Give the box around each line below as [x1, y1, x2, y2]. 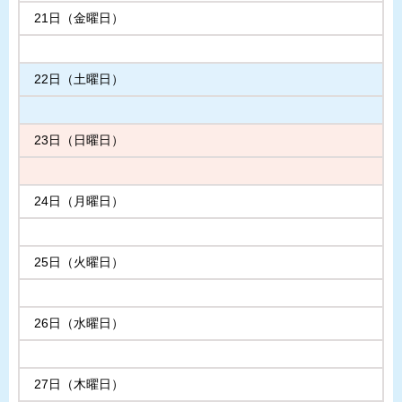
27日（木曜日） [34, 377, 124, 392]
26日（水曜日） [34, 316, 124, 331]
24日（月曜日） [34, 194, 124, 209]
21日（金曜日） [34, 11, 124, 26]
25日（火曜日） [34, 255, 124, 270]
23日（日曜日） [34, 133, 124, 148]
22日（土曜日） [34, 72, 124, 87]
